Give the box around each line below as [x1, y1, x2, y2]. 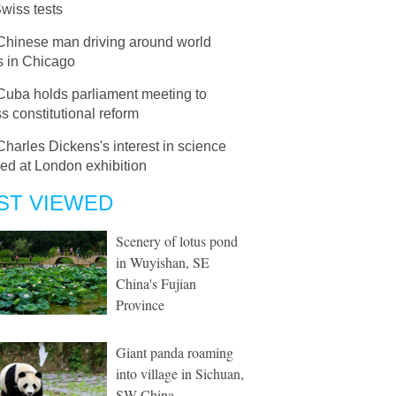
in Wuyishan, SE [116, 253, 209, 271]
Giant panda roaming [116, 343, 233, 362]
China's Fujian [116, 274, 196, 293]
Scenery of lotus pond [116, 232, 238, 250]
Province [116, 295, 164, 314]
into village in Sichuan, [116, 364, 244, 383]
